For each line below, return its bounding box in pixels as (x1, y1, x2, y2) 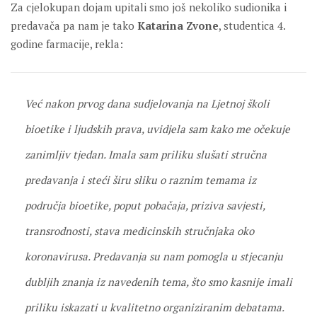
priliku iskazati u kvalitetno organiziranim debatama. (25, 300, 284, 314)
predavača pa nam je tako (11, 18, 137, 33)
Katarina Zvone (137, 18, 219, 33)
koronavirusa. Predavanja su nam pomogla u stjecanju (25, 249, 283, 263)
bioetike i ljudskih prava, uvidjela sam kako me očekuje (25, 122, 290, 136)
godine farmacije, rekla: (11, 37, 123, 51)
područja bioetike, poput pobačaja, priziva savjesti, (25, 198, 265, 212)
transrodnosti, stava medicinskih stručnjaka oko (25, 224, 254, 238)
